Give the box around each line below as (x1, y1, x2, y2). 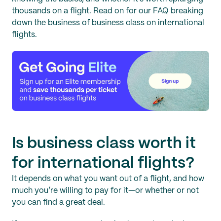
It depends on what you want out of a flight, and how (12, 175, 204, 183)
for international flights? (12, 155, 194, 171)
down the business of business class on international (12, 19, 204, 27)
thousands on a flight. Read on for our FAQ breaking (12, 7, 203, 15)
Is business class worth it (12, 136, 196, 151)
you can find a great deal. (12, 198, 105, 206)
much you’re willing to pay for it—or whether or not (12, 186, 199, 194)
